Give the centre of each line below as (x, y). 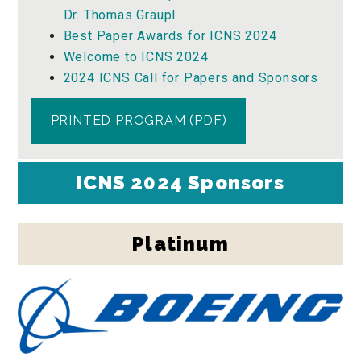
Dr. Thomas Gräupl (120, 15)
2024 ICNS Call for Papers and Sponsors (191, 78)
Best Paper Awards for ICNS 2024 (170, 36)
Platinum (180, 244)
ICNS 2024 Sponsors (180, 183)
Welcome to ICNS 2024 (136, 57)
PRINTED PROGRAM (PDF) (139, 121)
